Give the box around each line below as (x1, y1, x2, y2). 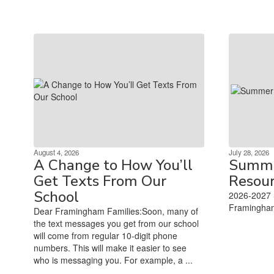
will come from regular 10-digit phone (34, 229, 177, 242)
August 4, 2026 (34, 147, 79, 157)
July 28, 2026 (228, 147, 269, 157)
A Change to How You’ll (34, 155, 193, 175)
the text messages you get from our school (34, 217, 199, 229)
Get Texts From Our (34, 171, 166, 191)
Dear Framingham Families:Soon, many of (34, 204, 198, 217)
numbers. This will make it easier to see (34, 241, 187, 254)
